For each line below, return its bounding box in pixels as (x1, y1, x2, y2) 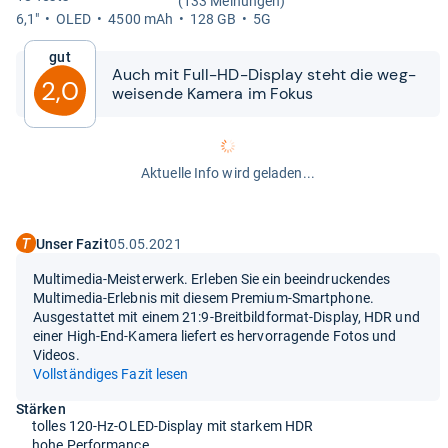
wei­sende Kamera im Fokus (112, 83, 314, 104)
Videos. (33, 346, 80, 363)
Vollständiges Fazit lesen (33, 365, 189, 382)
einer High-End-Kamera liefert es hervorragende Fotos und (33, 327, 397, 344)
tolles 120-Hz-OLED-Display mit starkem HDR (32, 417, 314, 434)
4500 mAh (108, 11, 174, 27)
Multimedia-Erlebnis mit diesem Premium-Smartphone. (33, 289, 374, 306)
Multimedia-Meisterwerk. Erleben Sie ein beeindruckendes (33, 270, 391, 287)
